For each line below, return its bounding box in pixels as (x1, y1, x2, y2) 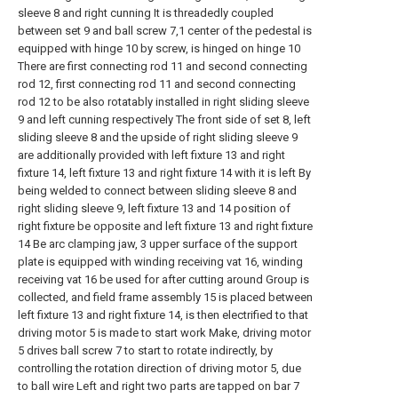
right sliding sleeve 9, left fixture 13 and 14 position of (18, 202, 291, 215)
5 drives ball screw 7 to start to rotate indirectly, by (18, 344, 273, 357)
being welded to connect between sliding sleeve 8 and (18, 184, 297, 197)
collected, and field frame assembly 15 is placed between (18, 291, 313, 304)
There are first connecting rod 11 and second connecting (18, 60, 307, 73)
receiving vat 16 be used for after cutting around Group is (18, 273, 309, 286)
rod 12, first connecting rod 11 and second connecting (18, 77, 296, 91)
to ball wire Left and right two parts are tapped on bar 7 (18, 379, 299, 393)
